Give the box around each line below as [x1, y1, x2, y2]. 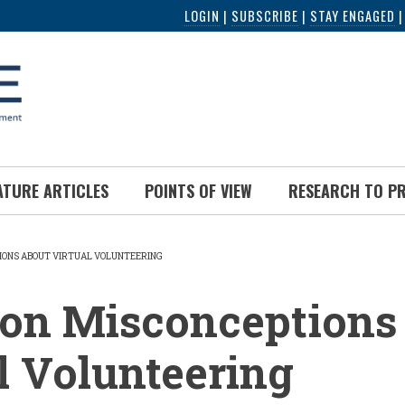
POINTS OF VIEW [145, 179, 252, 202]
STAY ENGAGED [310, 5, 395, 25]
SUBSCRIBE [231, 5, 298, 25]
